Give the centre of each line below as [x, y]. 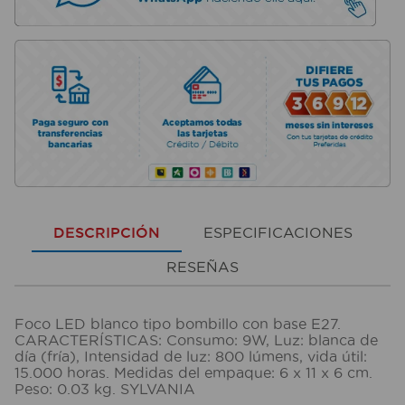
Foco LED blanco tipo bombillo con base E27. [178, 323]
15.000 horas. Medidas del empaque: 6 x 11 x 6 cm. [193, 372]
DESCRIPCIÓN [106, 233]
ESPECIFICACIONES [278, 233]
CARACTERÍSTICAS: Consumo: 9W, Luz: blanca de [196, 339]
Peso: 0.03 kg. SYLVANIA [105, 388]
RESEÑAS [202, 267]
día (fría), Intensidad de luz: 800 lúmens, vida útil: [191, 356]
